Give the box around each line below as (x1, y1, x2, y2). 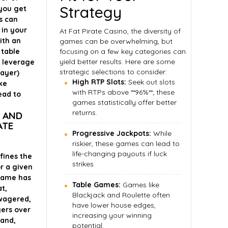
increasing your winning (72, 211, 152, 220)
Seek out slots (126, 77, 175, 87)
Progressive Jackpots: (72, 129, 151, 138)
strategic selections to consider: (60, 67, 167, 76)
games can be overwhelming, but (60, 37, 173, 46)
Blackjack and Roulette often (72, 190, 170, 199)
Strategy (60, 3, 122, 22)
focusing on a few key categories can (60, 47, 186, 56)
